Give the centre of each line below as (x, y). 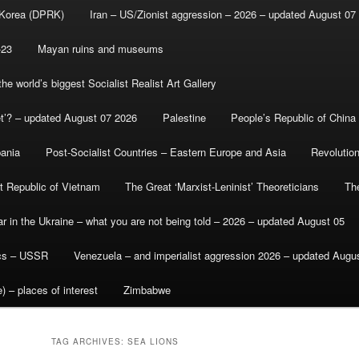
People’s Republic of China (294, 118)
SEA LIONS (153, 342)
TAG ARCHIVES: (89, 342)
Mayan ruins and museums (100, 49)
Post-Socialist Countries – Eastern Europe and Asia (165, 152)
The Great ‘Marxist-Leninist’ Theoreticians (222, 187)
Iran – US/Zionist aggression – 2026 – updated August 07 (222, 14)
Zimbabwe (147, 290)
